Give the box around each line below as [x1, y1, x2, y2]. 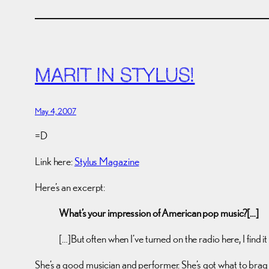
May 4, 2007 [35, 106, 76, 116]
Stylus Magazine [74, 154, 139, 168]
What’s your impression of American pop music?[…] [59, 206, 259, 219]
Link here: [35, 154, 74, 168]
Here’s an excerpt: [35, 180, 106, 193]
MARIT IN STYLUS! [35, 67, 195, 86]
